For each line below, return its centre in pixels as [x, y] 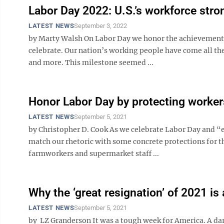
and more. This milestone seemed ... [91, 62]
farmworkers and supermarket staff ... [94, 153]
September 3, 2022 [101, 26]
